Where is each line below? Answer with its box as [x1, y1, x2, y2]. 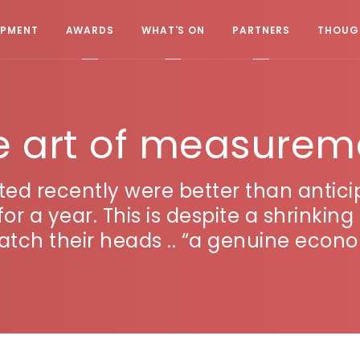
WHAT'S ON [141, 22, 206, 36]
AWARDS [65, 22, 114, 36]
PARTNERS [232, 22, 291, 36]
